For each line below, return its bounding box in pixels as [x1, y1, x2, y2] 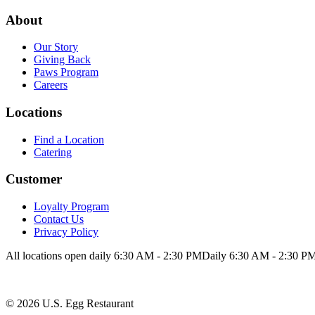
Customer [6, 172, 62, 187]
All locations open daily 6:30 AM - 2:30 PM [6, 250, 202, 262]
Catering [34, 146, 72, 158]
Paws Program [34, 66, 98, 79]
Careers [34, 79, 67, 91]
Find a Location [34, 133, 104, 146]
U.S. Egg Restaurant [39, 297, 134, 310]
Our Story [34, 41, 78, 53]
